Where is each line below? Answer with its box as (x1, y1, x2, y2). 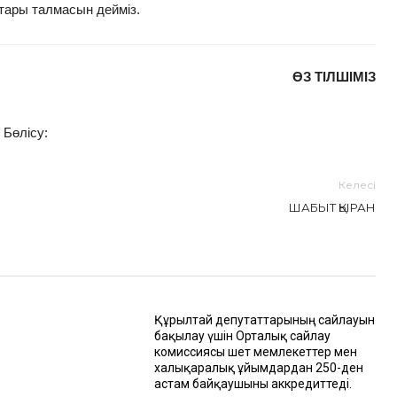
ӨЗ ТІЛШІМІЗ (292, 68, 376, 84)
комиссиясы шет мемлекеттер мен (153, 344, 357, 359)
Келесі (339, 177, 376, 191)
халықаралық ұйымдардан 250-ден (153, 360, 363, 375)
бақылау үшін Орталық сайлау (153, 328, 331, 343)
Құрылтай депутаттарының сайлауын (153, 312, 375, 327)
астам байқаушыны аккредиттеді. (153, 376, 352, 391)
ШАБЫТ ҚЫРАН (289, 199, 376, 214)
